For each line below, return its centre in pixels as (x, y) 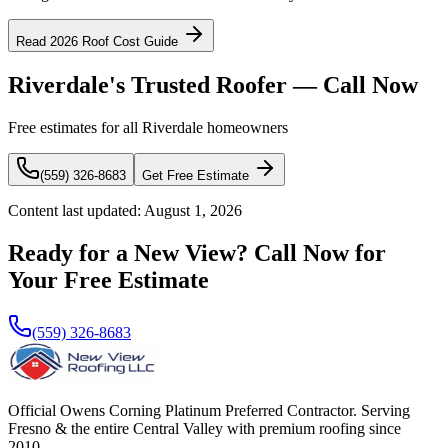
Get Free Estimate (195, 175)
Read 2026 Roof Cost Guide (97, 41)
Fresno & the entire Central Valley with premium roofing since (204, 428)
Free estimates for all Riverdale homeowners (148, 127)
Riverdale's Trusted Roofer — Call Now (213, 84)
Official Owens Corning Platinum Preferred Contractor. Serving (209, 410)
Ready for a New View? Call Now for (197, 252)
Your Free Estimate (108, 279)
